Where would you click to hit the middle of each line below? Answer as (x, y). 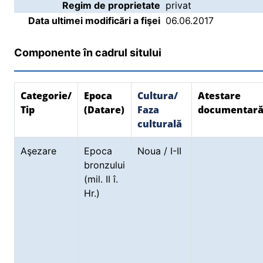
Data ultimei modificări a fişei (94, 21)
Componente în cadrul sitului (88, 53)
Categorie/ (46, 96)
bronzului (104, 165)
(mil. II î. (101, 179)
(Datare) (104, 110)
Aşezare (40, 151)
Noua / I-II (159, 151)
